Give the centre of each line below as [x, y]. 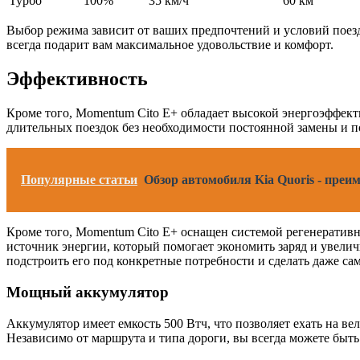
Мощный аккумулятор [88, 292]
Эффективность [77, 79]
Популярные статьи [79, 180]
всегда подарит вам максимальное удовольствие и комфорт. [170, 45]
